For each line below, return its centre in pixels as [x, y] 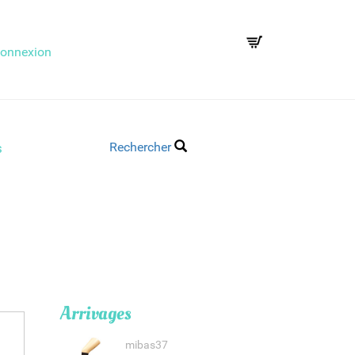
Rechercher [142, 147]
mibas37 [146, 345]
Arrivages [96, 314]
